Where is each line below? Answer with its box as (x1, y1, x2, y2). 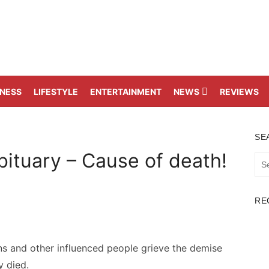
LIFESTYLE (34, 86, 78, 97)
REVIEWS (220, 86, 259, 97)
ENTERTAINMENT (90, 86, 162, 97)
